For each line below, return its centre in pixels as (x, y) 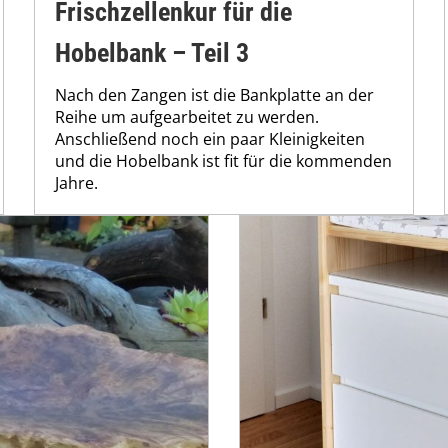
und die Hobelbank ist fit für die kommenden (223, 161)
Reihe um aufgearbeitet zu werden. (187, 117)
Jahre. (76, 183)
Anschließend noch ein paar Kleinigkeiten (210, 139)
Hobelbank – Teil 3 (152, 53)
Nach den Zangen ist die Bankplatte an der (214, 95)
